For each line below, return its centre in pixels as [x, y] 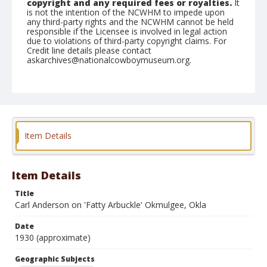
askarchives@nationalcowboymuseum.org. [109, 60]
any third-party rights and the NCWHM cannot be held [130, 22]
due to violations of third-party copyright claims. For [127, 41]
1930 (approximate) [53, 237]
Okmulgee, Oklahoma [69, 94]
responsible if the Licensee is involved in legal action [127, 31]
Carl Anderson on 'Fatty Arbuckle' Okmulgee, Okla [111, 205]
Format [41, 117]
